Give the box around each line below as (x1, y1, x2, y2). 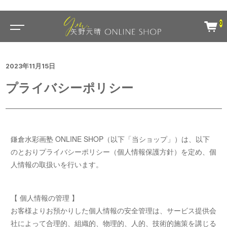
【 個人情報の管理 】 (11, 193, 79, 203)
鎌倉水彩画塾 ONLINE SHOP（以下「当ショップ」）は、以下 (11, 134, 210, 144)
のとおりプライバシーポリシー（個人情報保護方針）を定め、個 (11, 146, 216, 157)
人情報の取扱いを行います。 (11, 159, 103, 170)
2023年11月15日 (5, 62, 55, 70)
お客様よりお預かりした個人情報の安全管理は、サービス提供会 (11, 205, 216, 215)
